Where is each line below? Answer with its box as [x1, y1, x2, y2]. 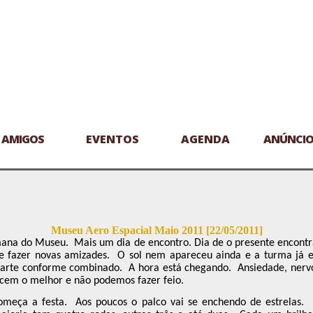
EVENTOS [86, 131, 139, 147]
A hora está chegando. [129, 263, 232, 274]
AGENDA [181, 131, 230, 147]
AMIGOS [1, 131, 44, 147]
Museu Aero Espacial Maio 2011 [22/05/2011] [51, 224, 263, 236]
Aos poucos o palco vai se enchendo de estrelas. [75, 297, 305, 309]
